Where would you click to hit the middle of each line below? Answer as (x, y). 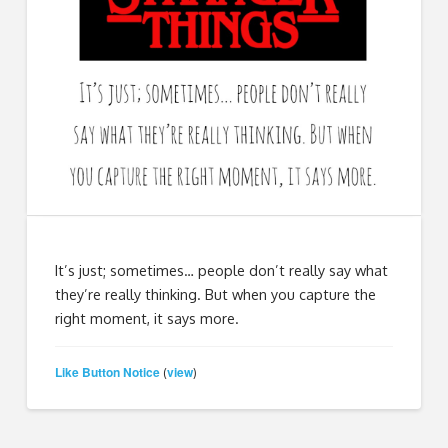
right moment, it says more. (147, 318)
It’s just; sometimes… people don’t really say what (222, 270)
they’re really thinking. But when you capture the (216, 294)
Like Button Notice (108, 371)
